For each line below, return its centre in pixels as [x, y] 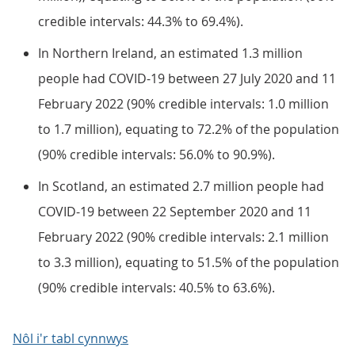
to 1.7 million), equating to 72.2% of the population [189, 129]
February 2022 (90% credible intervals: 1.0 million [183, 104]
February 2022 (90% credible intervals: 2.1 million [183, 237]
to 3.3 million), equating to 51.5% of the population [189, 262]
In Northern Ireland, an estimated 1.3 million [170, 53]
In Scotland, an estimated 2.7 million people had [181, 186]
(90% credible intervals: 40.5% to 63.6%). [157, 288]
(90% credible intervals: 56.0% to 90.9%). [157, 155]
